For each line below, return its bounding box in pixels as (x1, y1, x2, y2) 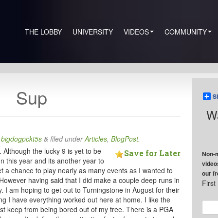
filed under (48, 134, 85, 144)
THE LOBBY (25, 27, 62, 36)
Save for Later (124, 148, 181, 158)
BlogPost (111, 134, 139, 144)
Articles (85, 134, 108, 144)
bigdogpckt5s (1, 134, 42, 144)
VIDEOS (124, 27, 149, 36)
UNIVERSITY (73, 27, 113, 36)
